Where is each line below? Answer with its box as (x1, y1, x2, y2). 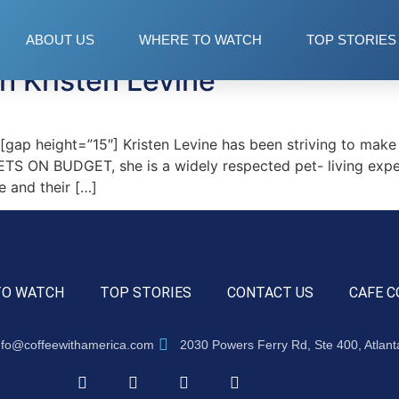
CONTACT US (226, 284, 313, 302)
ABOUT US (26, 32, 94, 47)
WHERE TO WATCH (139, 32, 262, 47)
